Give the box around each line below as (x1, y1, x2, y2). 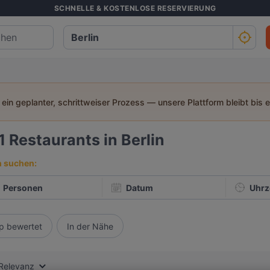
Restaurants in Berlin (9, 131, 165, 149)
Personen (3, 182, 43, 193)
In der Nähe (67, 221, 113, 231)
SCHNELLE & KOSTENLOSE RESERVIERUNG (54, 4, 216, 13)
